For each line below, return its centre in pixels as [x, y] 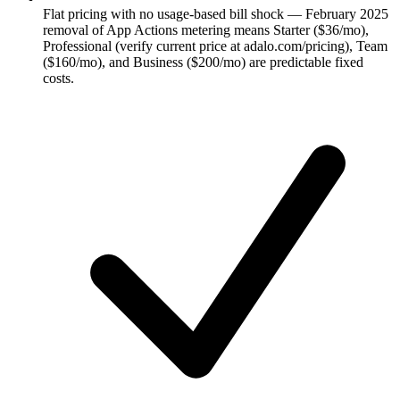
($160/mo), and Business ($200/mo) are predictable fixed [203, 62]
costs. [58, 79]
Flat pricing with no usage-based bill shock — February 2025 [216, 14]
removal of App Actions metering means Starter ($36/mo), [206, 30]
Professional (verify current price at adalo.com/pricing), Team [215, 46]
